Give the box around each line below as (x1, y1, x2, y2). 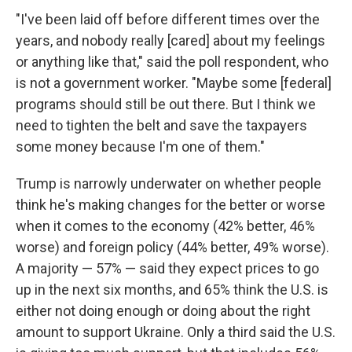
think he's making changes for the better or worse (16, 196, 325, 213)
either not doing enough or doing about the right (16, 302, 310, 319)
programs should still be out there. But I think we (16, 96, 316, 112)
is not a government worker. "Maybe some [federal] (16, 75, 332, 91)
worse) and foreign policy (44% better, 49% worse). (16, 239, 329, 255)
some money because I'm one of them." (16, 138, 265, 155)
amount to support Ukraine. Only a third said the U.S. (16, 324, 335, 340)
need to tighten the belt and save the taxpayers (16, 117, 307, 134)
